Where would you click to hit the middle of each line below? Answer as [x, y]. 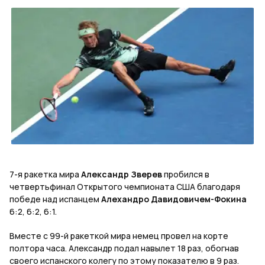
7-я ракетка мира [45, 174]
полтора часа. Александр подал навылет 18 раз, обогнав [124, 248]
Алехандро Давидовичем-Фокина [174, 199]
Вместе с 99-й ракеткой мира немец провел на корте [119, 236]
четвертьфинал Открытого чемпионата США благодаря [125, 187]
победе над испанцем [55, 199]
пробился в [187, 174]
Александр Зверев [122, 174]
